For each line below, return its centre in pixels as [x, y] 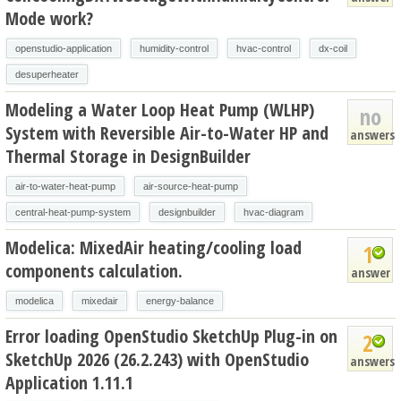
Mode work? [49, 18]
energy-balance [180, 300]
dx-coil [333, 48]
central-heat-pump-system [73, 212]
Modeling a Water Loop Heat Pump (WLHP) [160, 109]
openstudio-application [64, 48]
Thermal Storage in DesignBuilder [128, 156]
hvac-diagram [273, 212]
